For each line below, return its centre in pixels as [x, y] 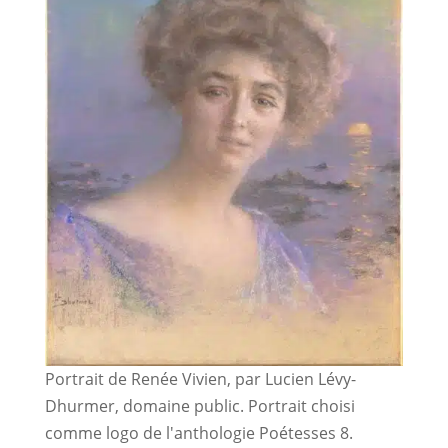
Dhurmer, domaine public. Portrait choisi [199, 406]
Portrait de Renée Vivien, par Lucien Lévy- [200, 379]
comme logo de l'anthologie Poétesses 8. [198, 433]
